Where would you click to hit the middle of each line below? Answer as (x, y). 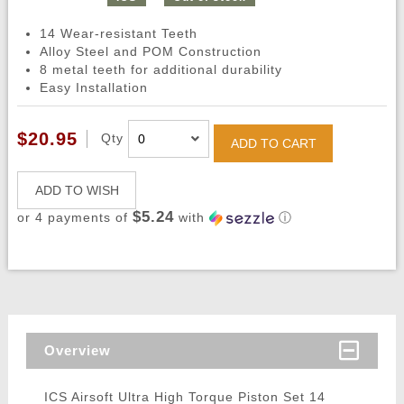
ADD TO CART (273, 144)
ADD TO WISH (77, 191)
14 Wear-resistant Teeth (118, 34)
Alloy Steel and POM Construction (150, 52)
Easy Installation (93, 88)
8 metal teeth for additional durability (161, 70)
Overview (77, 351)
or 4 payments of (74, 218)
